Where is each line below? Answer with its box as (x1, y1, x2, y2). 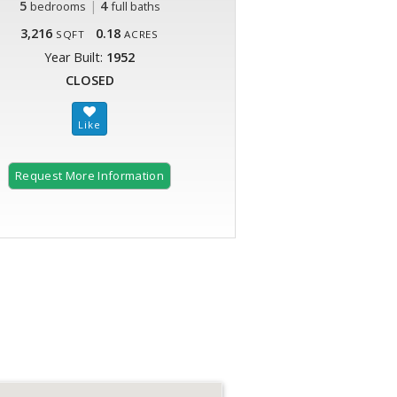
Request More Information (15, 167, 164, 184)
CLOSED (65, 72, 114, 90)
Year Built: (44, 49, 106, 66)
